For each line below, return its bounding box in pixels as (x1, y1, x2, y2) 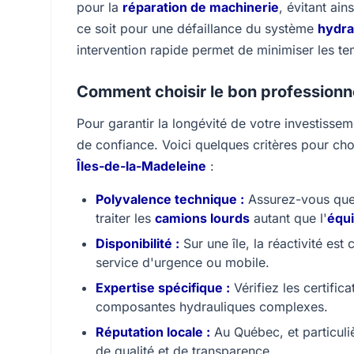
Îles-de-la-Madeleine (77, 158, 206, 174)
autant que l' (250, 210, 327, 226)
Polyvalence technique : (96, 191, 244, 207)
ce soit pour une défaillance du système (77, 21, 318, 36)
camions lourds (155, 210, 250, 226)
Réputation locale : (96, 324, 210, 340)
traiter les (96, 210, 155, 226)
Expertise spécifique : (96, 280, 230, 296)
